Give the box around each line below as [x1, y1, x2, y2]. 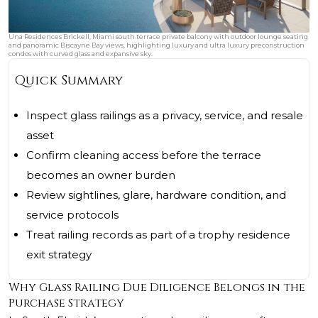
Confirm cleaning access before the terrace [26, 148, 261, 163]
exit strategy [26, 248, 92, 262]
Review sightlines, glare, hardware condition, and [26, 188, 286, 202]
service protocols [26, 208, 119, 222]
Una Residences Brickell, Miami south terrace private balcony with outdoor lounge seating [9, 33, 308, 41]
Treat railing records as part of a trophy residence [26, 228, 290, 242]
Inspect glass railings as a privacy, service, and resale [26, 109, 303, 123]
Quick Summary [15, 72, 123, 90]
